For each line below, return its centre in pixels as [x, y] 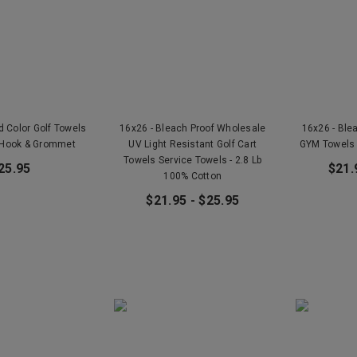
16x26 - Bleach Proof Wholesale [193, 128]
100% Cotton [193, 176]
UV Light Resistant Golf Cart [193, 144]
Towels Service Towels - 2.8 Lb [193, 160]
